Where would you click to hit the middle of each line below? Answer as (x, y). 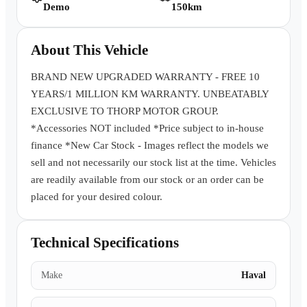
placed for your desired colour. (97, 197)
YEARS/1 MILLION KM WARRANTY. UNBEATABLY (150, 94)
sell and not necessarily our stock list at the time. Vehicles (153, 162)
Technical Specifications (105, 243)
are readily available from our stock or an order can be (147, 180)
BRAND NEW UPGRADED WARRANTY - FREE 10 (145, 77)
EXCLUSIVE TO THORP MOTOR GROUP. (125, 111)
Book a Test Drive (164, 16)
